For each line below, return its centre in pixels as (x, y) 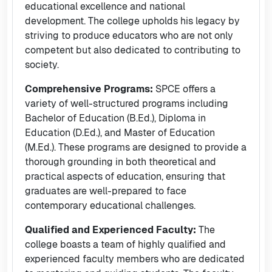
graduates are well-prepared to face (106, 191)
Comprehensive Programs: (89, 89)
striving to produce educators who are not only (129, 36)
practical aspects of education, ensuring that (125, 176)
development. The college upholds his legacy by (132, 21)
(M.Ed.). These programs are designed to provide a (136, 147)
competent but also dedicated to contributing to (133, 50)
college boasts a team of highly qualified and (125, 244)
